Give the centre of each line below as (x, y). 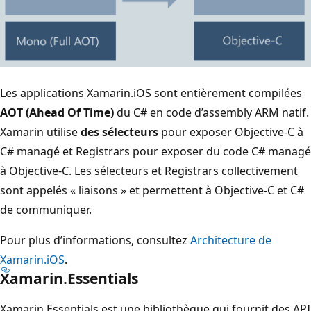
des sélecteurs (119, 132)
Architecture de (231, 240)
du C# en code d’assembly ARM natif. (211, 112)
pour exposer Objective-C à (231, 132)
